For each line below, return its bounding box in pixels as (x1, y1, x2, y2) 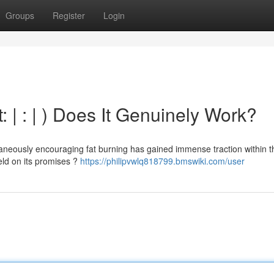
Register (53, 9, 85, 21)
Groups (6, 9, 34, 21)
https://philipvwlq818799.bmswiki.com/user (80, 155, 245, 167)
